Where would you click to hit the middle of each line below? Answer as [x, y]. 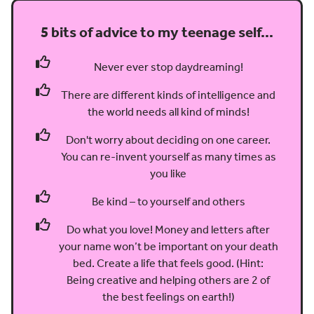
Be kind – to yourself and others [168, 202]
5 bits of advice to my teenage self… [157, 32]
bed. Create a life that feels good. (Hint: [168, 263]
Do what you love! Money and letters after [168, 230]
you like [168, 173]
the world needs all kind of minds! [168, 112]
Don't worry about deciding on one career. [168, 140]
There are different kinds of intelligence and [168, 95]
